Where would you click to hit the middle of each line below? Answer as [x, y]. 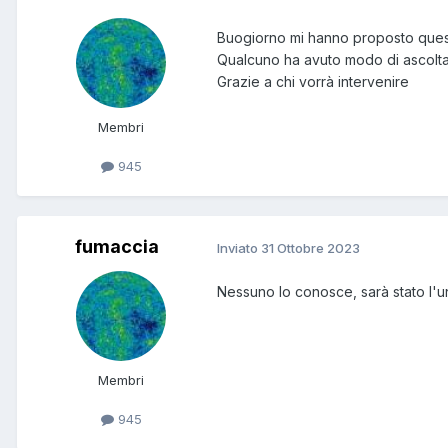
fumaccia [117, 247]
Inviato [239, 247]
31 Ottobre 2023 [310, 247]
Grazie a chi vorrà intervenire [313, 82]
